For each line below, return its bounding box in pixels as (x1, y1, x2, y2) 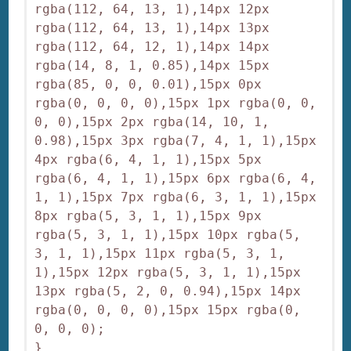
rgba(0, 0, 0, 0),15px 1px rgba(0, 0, (34, 96, 317, 111)
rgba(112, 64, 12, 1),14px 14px (34, 39, 270, 55)
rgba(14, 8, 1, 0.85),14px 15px (34, 58, 270, 74)
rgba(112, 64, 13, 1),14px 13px (34, 20, 270, 36)
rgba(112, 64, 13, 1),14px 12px (34, 2, 270, 17)
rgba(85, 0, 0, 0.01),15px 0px (34, 77, 262, 92)
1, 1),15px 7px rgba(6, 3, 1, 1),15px (34, 190, 317, 205)
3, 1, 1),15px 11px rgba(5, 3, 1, (34, 246, 286, 262)
